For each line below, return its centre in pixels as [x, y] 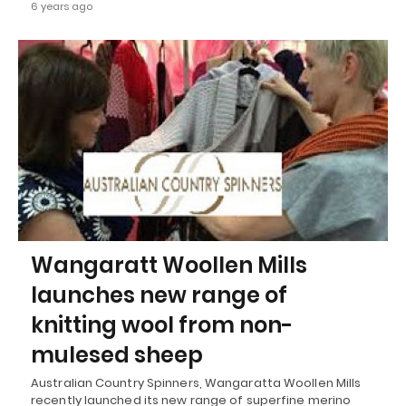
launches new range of [159, 295]
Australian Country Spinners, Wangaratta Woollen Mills [196, 382]
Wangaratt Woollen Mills [169, 265]
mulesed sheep [117, 354]
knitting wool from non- [162, 324]
